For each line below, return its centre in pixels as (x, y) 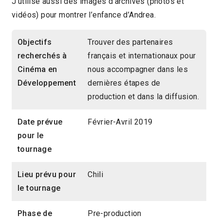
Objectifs (35, 42)
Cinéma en (37, 70)
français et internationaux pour (142, 56)
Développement (47, 83)
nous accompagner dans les (138, 70)
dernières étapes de (124, 83)
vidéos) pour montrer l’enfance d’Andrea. (84, 15)
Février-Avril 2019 (120, 122)
